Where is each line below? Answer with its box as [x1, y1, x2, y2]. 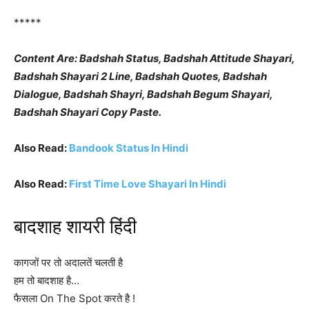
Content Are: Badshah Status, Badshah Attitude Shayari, [14, 52, 295, 65]
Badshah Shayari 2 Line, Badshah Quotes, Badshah [14, 70, 267, 83]
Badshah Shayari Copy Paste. [14, 106, 161, 119]
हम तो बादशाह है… [14, 274, 79, 287]
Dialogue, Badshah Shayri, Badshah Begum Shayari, [14, 88, 272, 101]
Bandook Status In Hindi [69, 141, 188, 154]
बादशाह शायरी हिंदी [14, 216, 137, 238]
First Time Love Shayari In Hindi [69, 177, 226, 190]
